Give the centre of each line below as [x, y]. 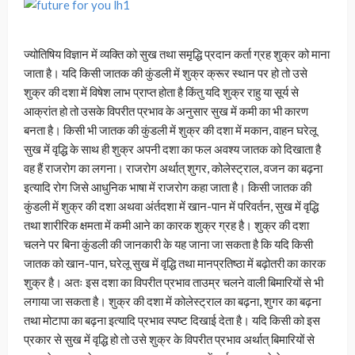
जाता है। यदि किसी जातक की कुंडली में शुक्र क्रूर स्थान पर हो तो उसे [166, 73]
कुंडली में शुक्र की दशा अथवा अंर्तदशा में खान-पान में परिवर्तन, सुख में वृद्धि [171, 206]
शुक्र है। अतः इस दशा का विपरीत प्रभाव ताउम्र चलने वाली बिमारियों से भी [174, 282]
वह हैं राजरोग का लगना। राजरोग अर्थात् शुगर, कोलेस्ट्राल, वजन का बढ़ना [173, 168]
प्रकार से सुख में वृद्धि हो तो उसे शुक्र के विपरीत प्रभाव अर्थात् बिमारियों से [169, 340]
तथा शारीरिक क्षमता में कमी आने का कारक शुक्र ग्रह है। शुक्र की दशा [166, 225]
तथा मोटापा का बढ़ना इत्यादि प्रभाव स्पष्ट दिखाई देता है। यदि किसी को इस [172, 321]
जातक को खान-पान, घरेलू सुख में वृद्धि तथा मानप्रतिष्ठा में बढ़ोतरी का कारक [175, 263]
